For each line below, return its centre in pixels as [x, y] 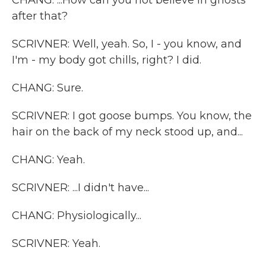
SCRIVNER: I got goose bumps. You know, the [132, 116]
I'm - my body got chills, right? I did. [107, 60]
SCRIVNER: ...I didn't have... [80, 188]
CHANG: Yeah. [48, 160]
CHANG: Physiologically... [77, 216]
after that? [40, 16]
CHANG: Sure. [47, 88]
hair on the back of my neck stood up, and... [127, 132]
